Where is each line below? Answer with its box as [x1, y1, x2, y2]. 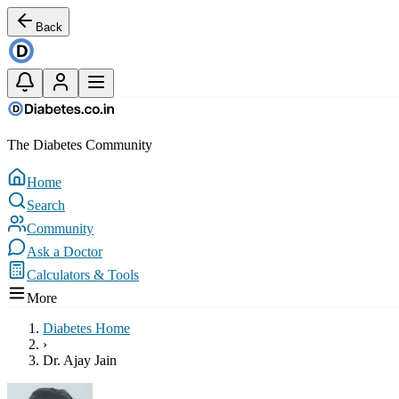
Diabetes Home [43, 321, 130, 336]
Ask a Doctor [27, 244, 102, 259]
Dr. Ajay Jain [43, 353, 117, 368]
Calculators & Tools [27, 267, 139, 282]
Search [27, 198, 65, 213]
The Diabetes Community [7, 137, 152, 152]
